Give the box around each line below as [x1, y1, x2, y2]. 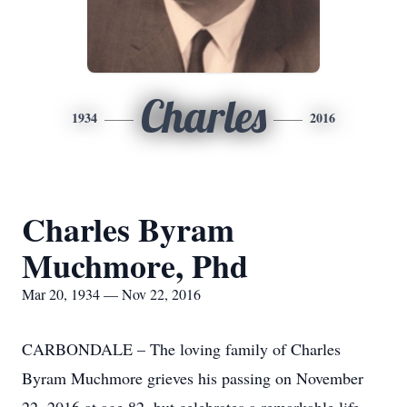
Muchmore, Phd [22, 242, 248, 289]
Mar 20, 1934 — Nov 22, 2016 [22, 284, 201, 303]
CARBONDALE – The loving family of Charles [22, 338, 341, 360]
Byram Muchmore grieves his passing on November [22, 367, 363, 389]
